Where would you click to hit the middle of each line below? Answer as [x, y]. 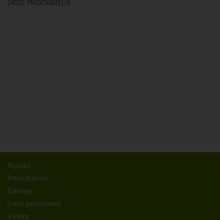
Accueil [19, 166]
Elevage [20, 192]
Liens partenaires [34, 205]
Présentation [27, 179]
